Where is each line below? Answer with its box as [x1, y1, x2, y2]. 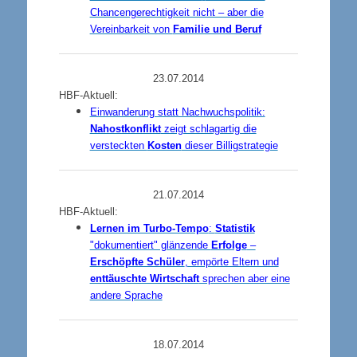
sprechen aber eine [198, 273, 290, 284]
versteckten [89, 139, 147, 151]
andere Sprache [89, 289, 163, 301]
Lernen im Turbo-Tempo [89, 222, 209, 234]
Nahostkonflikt [89, 123, 161, 135]
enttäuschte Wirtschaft [89, 273, 199, 284]
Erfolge [210, 239, 247, 251]
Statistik [214, 222, 255, 234]
